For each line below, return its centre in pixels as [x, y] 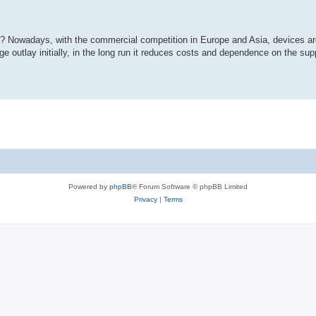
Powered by [89, 187]
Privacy [145, 200]
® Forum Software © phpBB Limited [190, 187]
